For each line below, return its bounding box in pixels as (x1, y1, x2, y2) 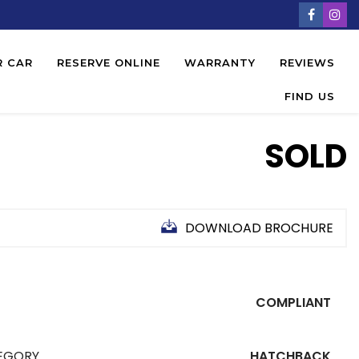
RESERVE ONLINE (57, 56, 160, 69)
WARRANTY (184, 56, 256, 69)
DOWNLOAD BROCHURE (185, 219, 333, 237)
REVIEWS (280, 56, 335, 69)
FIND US (284, 90, 335, 103)
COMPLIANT (256, 293, 331, 312)
